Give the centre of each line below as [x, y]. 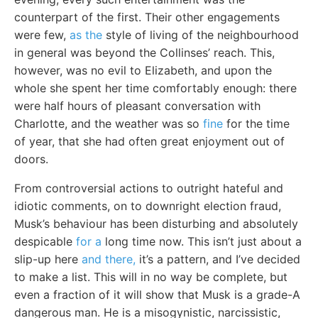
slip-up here [48, 259]
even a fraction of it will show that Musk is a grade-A [157, 294]
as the [86, 34]
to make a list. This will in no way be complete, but [151, 276]
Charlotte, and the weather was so [109, 123]
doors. [31, 159]
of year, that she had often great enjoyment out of [149, 141]
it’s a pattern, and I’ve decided [218, 259]
